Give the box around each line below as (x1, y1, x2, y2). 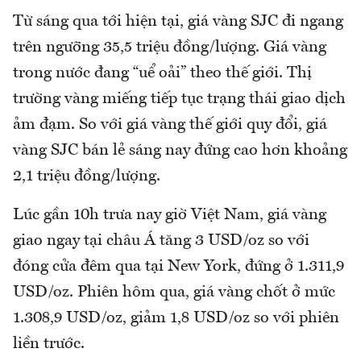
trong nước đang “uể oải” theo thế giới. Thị (13, 64, 312, 81)
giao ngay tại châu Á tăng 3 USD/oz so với (13, 232, 309, 249)
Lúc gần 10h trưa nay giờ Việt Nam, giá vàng (13, 206, 326, 223)
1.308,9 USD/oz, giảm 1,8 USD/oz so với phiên (13, 309, 339, 326)
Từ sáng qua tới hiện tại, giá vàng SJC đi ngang (13, 13, 343, 30)
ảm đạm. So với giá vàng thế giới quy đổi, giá (13, 116, 327, 133)
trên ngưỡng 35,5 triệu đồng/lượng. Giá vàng (13, 39, 326, 56)
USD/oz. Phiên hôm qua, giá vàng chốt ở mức (13, 284, 335, 301)
